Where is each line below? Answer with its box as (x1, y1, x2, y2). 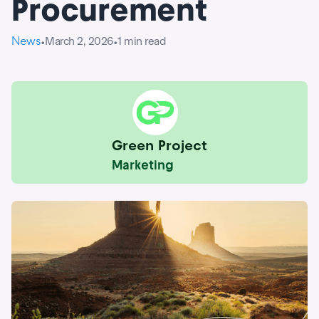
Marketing (112, 157, 174, 173)
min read (124, 34, 165, 48)
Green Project (112, 137, 207, 154)
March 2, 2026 (45, 34, 113, 48)
